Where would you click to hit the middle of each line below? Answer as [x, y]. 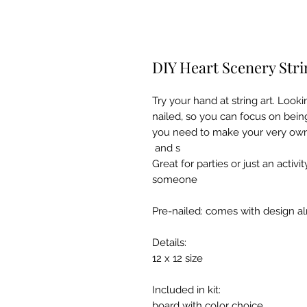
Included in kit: [186, 290]
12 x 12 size [177, 258]
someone [177, 179]
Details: [171, 242]
